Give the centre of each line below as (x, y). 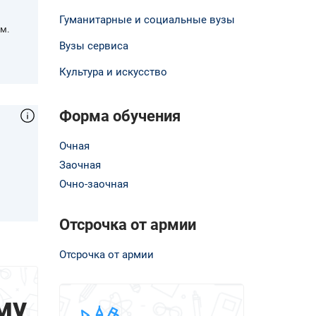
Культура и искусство (113, 72)
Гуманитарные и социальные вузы (147, 19)
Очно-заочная (93, 184)
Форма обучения (120, 116)
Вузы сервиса (93, 45)
